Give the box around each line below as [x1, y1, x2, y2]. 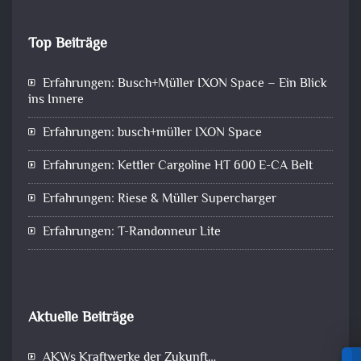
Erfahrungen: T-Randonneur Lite [43, 222, 221, 243]
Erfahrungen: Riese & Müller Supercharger [43, 189, 276, 210]
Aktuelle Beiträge [28, 307, 134, 330]
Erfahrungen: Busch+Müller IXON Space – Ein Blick [43, 74, 327, 95]
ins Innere [28, 90, 84, 111]
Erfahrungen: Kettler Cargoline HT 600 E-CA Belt [43, 156, 313, 177]
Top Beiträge [28, 33, 107, 56]
